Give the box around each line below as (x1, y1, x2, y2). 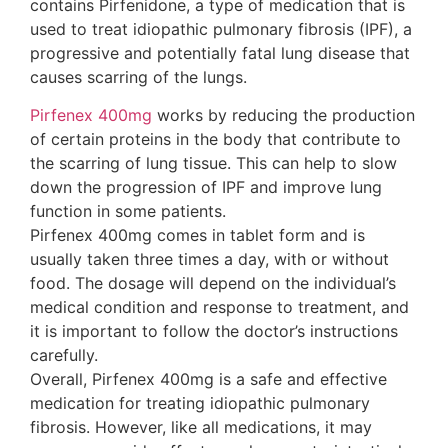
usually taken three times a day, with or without (30, 249, 389, 270)
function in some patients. (30, 201, 226, 222)
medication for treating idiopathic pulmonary (30, 393, 370, 414)
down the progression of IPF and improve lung (30, 177, 382, 198)
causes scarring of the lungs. (30, 67, 247, 88)
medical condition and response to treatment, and (30, 297, 409, 318)
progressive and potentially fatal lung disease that (30, 43, 410, 64)
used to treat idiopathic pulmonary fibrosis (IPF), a (30, 19, 412, 40)
